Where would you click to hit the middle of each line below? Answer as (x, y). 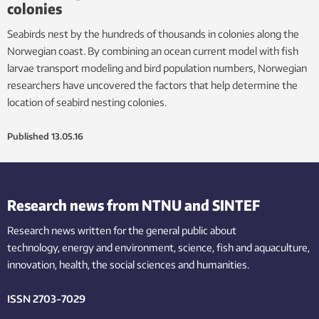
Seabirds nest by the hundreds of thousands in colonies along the (153, 33)
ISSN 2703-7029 (46, 298)
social (122, 264)
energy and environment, (119, 247)
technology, (33, 247)
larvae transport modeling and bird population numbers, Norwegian (157, 68)
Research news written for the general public (108, 230)
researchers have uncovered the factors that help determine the (152, 85)
